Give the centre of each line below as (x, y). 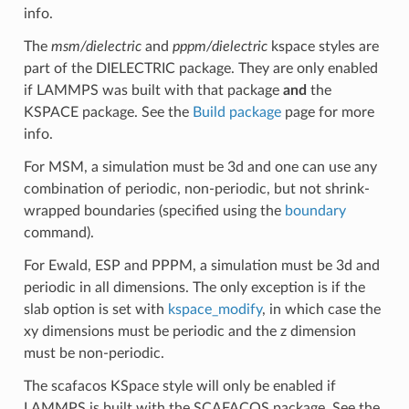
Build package (236, 112)
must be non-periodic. (94, 353)
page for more (327, 112)
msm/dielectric (96, 46)
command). (58, 232)
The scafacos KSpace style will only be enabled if (179, 386)
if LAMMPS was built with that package (153, 90)
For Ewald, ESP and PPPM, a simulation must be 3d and (201, 265)
